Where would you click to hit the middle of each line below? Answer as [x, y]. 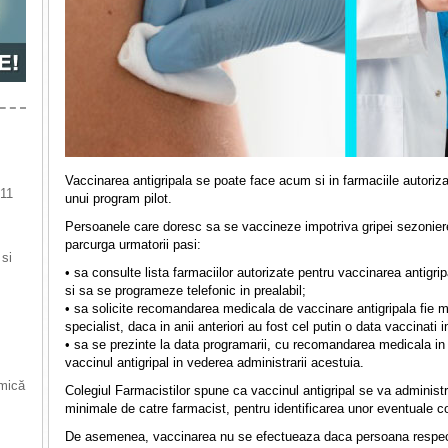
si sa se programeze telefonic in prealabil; [185, 290]
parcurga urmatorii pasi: [133, 244]
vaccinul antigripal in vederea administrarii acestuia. [214, 362]
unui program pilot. [118, 198]
